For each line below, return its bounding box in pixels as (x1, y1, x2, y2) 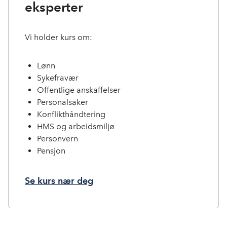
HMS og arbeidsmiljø (37, 121, 115, 131)
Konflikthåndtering (37, 109, 105, 119)
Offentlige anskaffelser (37, 85, 121, 95)
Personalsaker (37, 97, 88, 107)
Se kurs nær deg (25, 175, 93, 186)
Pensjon (37, 145, 65, 156)
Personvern (37, 133, 78, 143)
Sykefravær (37, 72, 79, 83)
